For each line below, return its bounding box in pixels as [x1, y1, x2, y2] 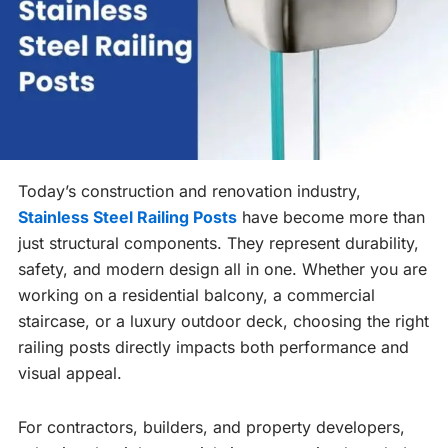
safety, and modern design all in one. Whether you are [18, 259, 427, 280]
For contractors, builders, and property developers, [18, 417, 405, 438]
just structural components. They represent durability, [18, 233, 419, 254]
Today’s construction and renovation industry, [18, 181, 361, 202]
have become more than [237, 207, 425, 228]
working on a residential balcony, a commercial [18, 285, 375, 306]
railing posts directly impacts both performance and [18, 337, 409, 358]
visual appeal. [18, 363, 122, 384]
